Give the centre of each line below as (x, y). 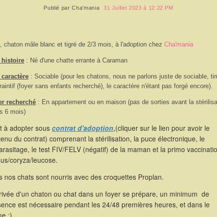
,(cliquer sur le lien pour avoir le (162, 128)
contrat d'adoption (83, 128)
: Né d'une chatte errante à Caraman (76, 60)
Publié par (58, 8)
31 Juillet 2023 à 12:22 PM (138, 8)
